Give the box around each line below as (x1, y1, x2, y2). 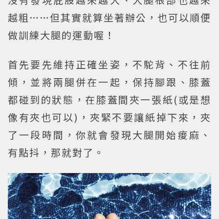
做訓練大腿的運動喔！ (8, 27, 115, 42)
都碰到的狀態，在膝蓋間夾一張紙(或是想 (8, 92, 211, 107)
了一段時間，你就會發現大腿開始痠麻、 (8, 127, 211, 142)
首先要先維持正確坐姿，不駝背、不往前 (8, 57, 211, 71)
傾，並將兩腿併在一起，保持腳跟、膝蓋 (8, 74, 211, 89)
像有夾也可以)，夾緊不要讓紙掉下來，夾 (8, 109, 211, 124)
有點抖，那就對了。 (8, 145, 105, 159)
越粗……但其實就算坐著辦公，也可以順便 (8, 10, 211, 24)
